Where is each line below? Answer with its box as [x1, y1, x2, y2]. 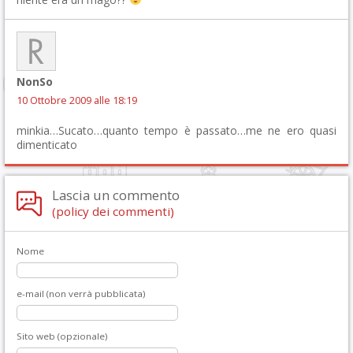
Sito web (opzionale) [17, 329, 108, 342]
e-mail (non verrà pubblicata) [17, 287, 146, 299]
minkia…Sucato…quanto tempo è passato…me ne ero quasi [17, 122, 336, 138]
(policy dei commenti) [52, 203, 174, 219]
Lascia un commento [52, 185, 180, 204]
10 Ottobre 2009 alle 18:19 [17, 93, 137, 107]
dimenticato [17, 136, 77, 152]
